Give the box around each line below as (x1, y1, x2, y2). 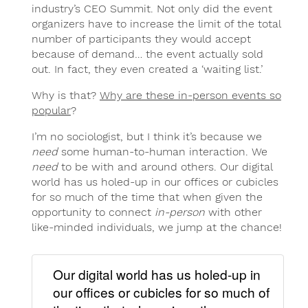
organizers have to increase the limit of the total (31, 17, 280, 31)
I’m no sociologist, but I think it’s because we (31, 130, 262, 144)
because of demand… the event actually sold (31, 47, 263, 61)
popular (31, 104, 71, 118)
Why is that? (31, 89, 100, 102)
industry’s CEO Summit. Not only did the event (31, 2, 272, 16)
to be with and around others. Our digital (57, 160, 272, 174)
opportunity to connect (31, 206, 155, 219)
